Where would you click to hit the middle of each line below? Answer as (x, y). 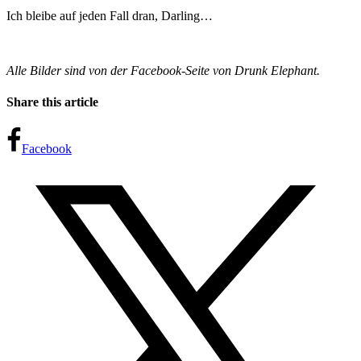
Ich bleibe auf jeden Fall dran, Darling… (110, 16)
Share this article (52, 102)
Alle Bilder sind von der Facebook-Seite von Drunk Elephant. (163, 71)
